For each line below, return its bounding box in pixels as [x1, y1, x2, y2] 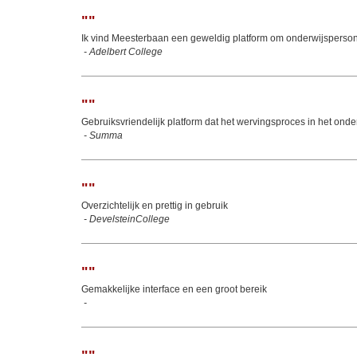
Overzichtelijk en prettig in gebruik [81, 200, 228, 211]
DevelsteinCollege [89, 214, 170, 225]
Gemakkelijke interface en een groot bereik [81, 284, 267, 295]
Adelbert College [89, 46, 163, 57]
